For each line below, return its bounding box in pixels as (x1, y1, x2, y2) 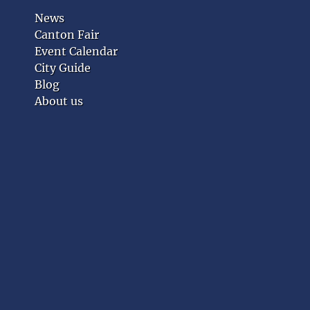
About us (35, 94, 83, 108)
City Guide (35, 61, 91, 75)
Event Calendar (35, 44, 118, 58)
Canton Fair (35, 28, 99, 42)
